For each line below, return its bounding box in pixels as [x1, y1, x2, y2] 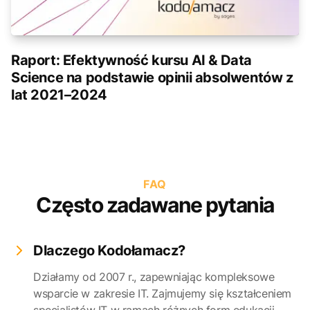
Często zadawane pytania [36, 192, 274, 217]
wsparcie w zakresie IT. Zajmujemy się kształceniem [33, 286, 292, 300]
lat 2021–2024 [11, 86, 107, 103]
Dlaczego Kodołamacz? [33, 242, 185, 259]
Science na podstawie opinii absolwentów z [11, 69, 293, 86]
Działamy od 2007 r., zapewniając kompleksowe [33, 270, 275, 284]
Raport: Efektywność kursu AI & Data [11, 52, 252, 69]
